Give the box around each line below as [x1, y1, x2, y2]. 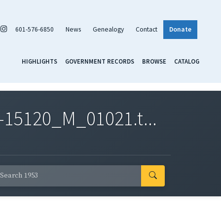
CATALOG [174, 57, 199, 65]
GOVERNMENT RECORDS [65, 57, 134, 65]
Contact [136, 25, 157, 34]
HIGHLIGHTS [22, 57, 57, 65]
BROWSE [142, 57, 166, 65]
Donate [169, 25, 191, 34]
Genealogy [93, 25, 124, 34]
